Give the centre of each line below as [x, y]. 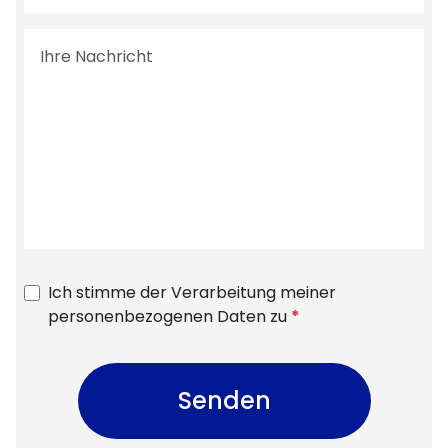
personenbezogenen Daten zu [167, 316]
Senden [224, 400]
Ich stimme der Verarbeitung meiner [192, 292]
